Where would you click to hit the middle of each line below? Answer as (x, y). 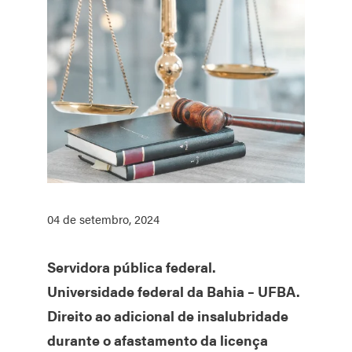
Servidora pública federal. (132, 267)
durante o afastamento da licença (158, 340)
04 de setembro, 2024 (103, 219)
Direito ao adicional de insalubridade (168, 316)
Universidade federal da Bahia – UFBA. (174, 291)
